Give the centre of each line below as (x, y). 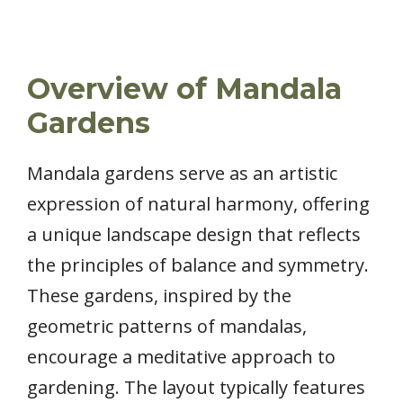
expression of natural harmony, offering (198, 203)
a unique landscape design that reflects (194, 234)
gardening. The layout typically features (196, 387)
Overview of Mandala (184, 88)
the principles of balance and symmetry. (198, 264)
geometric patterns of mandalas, (167, 326)
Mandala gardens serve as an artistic (182, 173)
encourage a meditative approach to (181, 356)
